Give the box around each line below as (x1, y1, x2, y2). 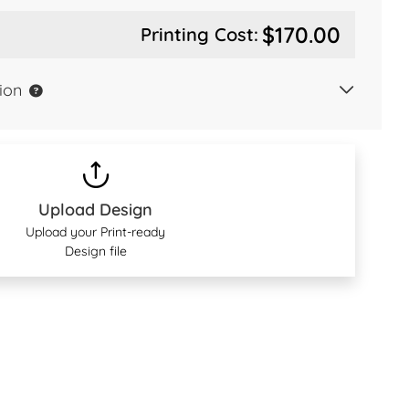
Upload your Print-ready (26, 223, 165, 240)
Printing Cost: (141, 22, 259, 46)
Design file (64, 242, 127, 259)
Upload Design (38, 198, 152, 220)
